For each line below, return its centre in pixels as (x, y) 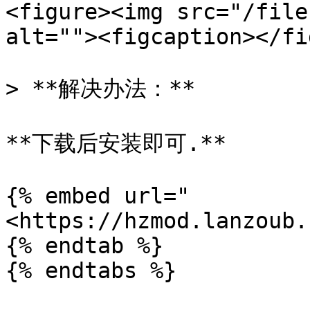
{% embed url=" (98, 196)
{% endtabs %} (91, 271)
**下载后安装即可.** (116, 143)
